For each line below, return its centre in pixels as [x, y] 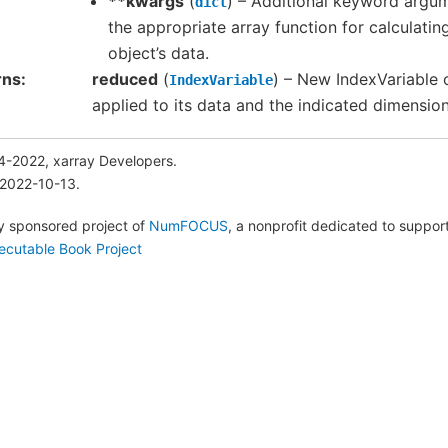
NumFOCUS [188, 225]
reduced [125, 79]
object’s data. [158, 53]
